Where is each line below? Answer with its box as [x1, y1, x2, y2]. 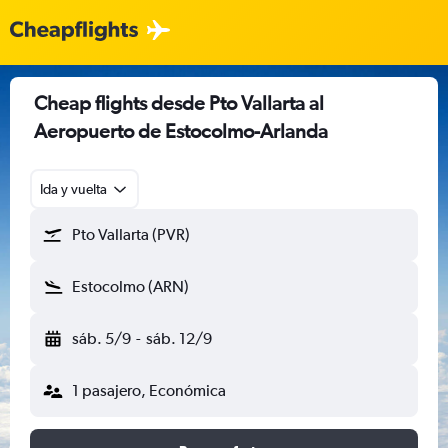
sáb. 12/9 [145, 329, 212, 348]
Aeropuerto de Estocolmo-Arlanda [34, 119, 328, 142]
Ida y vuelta [40, 181, 107, 197]
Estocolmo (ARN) [72, 277, 189, 296]
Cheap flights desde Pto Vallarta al [34, 91, 324, 114]
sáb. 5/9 [72, 329, 131, 348]
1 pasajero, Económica [72, 381, 226, 400]
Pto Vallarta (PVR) [72, 225, 190, 244]
